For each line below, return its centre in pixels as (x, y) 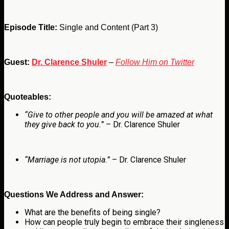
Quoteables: (28, 97)
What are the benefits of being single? (93, 213)
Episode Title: (31, 28)
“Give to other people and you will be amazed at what (119, 115)
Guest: (18, 62)
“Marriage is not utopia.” (67, 160)
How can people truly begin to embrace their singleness (124, 222)
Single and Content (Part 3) (108, 28)
